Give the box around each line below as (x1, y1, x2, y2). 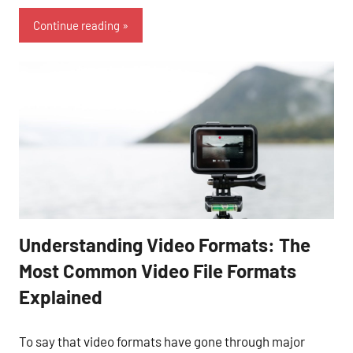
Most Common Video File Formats (19, 259, 296, 282)
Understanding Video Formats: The (19, 233, 310, 256)
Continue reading (33, 18, 120, 32)
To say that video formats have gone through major (19, 333, 305, 349)
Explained (19, 285, 102, 308)
